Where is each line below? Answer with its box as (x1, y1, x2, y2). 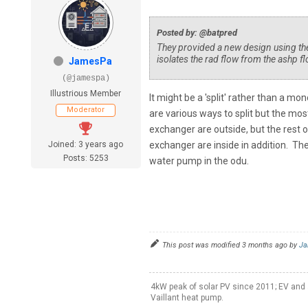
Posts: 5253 (63, 153, 109, 164)
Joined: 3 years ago (48, 140, 124, 150)
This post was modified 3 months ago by (162, 241, 299, 250)
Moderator (67, 105, 105, 115)
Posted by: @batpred (156, 27, 237, 38)
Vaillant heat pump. (150, 293, 223, 303)
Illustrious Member (50, 89, 122, 99)
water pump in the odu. (148, 155, 249, 167)
